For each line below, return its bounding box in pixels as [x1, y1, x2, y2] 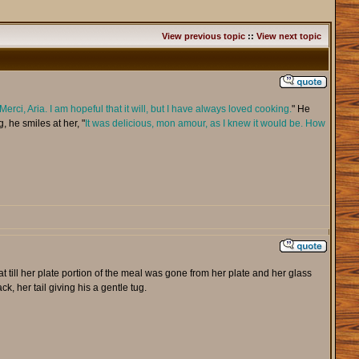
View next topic [256, 31, 321, 42]
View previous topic [161, 31, 245, 42]
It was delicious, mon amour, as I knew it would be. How [84, 118, 325, 130]
